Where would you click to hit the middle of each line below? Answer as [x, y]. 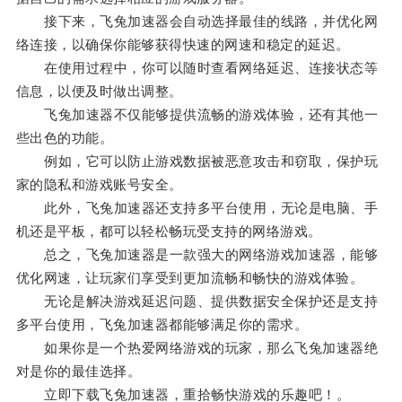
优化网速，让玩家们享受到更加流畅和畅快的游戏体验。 [190, 278]
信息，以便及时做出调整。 [99, 92]
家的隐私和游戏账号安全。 [99, 185]
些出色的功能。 [65, 138]
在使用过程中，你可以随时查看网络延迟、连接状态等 [197, 68]
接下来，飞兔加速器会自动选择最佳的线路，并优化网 [197, 22]
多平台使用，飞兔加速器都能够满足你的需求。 [162, 325]
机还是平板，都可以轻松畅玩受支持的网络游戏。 [169, 232]
